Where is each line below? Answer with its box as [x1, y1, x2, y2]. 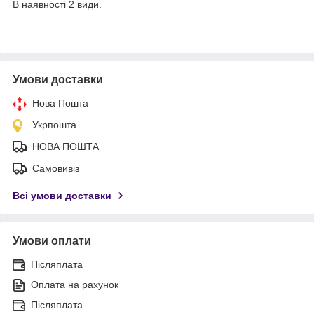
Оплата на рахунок [31, 278, 118, 290]
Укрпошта [32, 118, 76, 130]
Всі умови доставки [13, 189, 111, 201]
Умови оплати [13, 234, 91, 247]
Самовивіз [32, 162, 79, 174]
